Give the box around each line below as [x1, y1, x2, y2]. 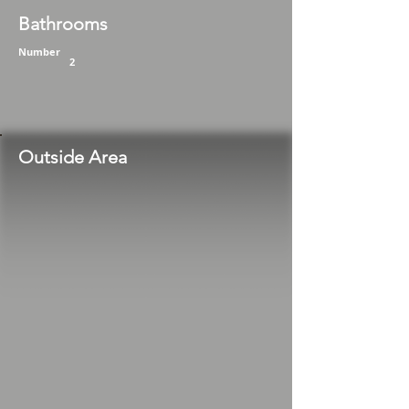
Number [18, 45, 63, 59]
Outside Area [18, 146, 127, 169]
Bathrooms [18, 13, 108, 36]
